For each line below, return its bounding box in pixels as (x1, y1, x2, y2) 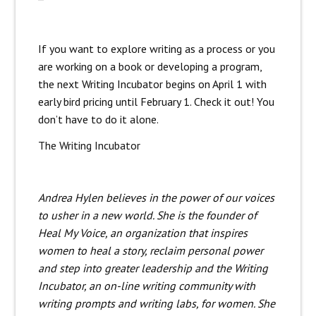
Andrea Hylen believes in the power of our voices (37, 190, 274, 205)
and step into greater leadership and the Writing (37, 261, 268, 276)
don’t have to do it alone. (37, 112, 159, 127)
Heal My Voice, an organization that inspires (37, 226, 248, 241)
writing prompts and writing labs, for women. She (37, 296, 275, 311)
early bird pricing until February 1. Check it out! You (37, 95, 274, 109)
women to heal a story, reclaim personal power (37, 243, 263, 258)
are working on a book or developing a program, (37, 59, 262, 74)
